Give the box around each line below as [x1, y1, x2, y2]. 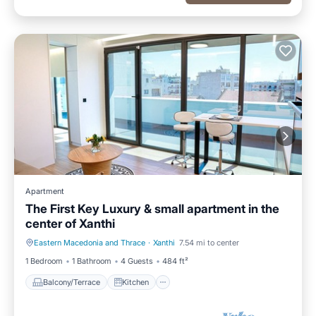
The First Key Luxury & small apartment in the [25, 202, 279, 216]
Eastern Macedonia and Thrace [34, 238, 145, 248]
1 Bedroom [25, 256, 63, 266]
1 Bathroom [72, 256, 111, 266]
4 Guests [121, 256, 153, 266]
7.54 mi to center [179, 238, 239, 248]
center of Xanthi [25, 217, 115, 231]
